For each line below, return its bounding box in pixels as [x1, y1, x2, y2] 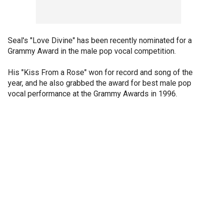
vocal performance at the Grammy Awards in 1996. [8, 89, 177, 98]
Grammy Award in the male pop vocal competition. [8, 46, 176, 56]
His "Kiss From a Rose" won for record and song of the [8, 68, 193, 77]
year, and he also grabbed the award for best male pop [8, 78, 191, 88]
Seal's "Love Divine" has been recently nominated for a [8, 36, 192, 45]
